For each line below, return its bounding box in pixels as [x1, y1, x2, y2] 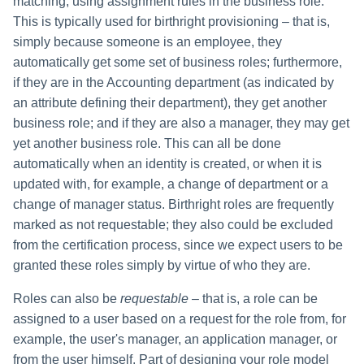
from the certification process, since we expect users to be [13, 237, 343, 252]
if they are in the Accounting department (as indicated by [13, 75, 334, 89]
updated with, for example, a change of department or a [13, 176, 328, 191]
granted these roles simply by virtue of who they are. [13, 258, 310, 272]
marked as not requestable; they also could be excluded [13, 217, 333, 232]
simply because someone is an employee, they [13, 34, 282, 49]
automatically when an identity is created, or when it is [13, 156, 322, 171]
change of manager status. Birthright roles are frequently [13, 197, 334, 211]
